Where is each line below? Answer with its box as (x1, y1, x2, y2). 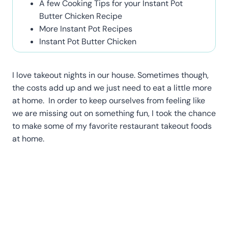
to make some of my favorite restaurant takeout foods (12, 121, 212, 132)
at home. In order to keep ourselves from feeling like (12, 95, 205, 106)
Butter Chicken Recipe (39, 11, 122, 22)
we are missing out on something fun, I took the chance (12, 108, 216, 119)
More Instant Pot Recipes (39, 23, 132, 35)
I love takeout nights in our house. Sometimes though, (12, 70, 209, 81)
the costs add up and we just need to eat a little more (12, 82, 212, 94)
